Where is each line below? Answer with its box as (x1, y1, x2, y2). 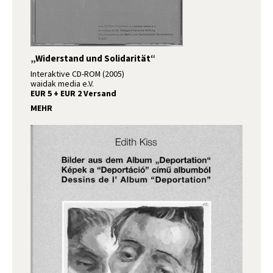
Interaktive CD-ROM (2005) (30, 68, 124, 79)
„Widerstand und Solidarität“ (30, 52, 155, 64)
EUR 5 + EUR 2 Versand (30, 87, 116, 99)
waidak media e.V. (30, 77, 94, 89)
